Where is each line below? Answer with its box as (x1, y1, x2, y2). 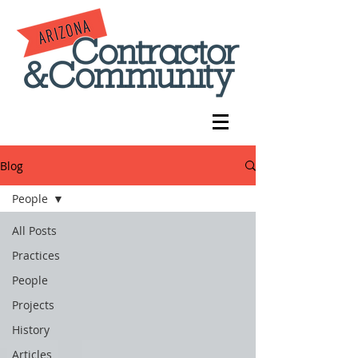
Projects (12, 297, 54, 312)
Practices (12, 248, 60, 263)
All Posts (12, 223, 57, 238)
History (12, 322, 50, 337)
